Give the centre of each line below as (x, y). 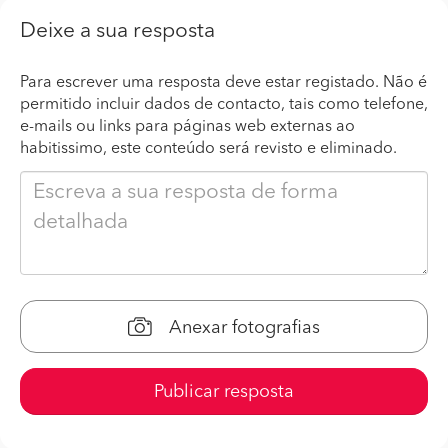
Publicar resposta (224, 391)
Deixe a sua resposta (117, 31)
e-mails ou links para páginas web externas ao (187, 126)
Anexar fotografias (242, 327)
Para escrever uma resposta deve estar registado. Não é (223, 82)
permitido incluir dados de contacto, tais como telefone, (224, 104)
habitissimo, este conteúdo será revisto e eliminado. (208, 148)
